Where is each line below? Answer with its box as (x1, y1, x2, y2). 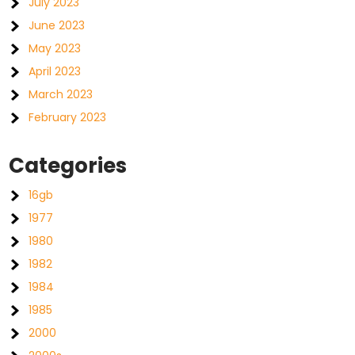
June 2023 (29, 17, 86, 34)
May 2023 (29, 40, 82, 57)
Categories (9, 151, 128, 181)
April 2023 (29, 63, 82, 80)
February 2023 (29, 109, 107, 126)
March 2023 (29, 86, 94, 103)
